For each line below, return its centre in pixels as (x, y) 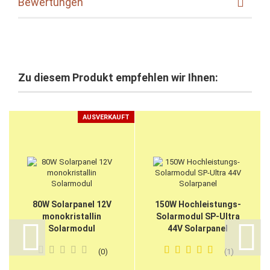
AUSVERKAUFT (106, 117)
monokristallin (72, 216)
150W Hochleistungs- (198, 204)
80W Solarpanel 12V (72, 204)
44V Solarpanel (198, 228)
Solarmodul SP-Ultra (198, 216)
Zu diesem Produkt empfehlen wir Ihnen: (118, 77)
